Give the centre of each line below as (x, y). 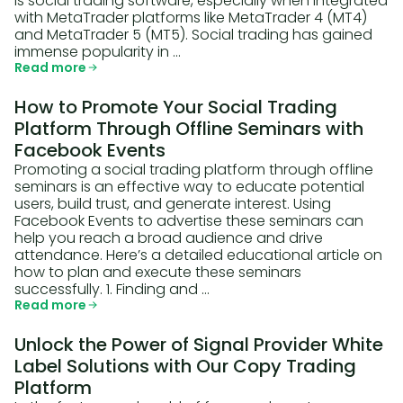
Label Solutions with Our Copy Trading (185, 366)
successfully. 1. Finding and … (112, 289)
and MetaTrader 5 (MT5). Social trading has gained (193, 35)
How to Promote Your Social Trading (176, 107)
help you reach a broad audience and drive (169, 238)
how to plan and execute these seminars (158, 272)
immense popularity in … (98, 52)
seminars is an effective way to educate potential (189, 187)
